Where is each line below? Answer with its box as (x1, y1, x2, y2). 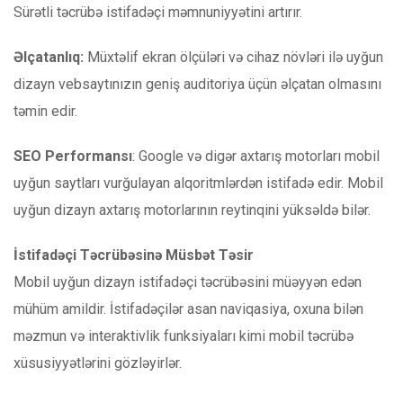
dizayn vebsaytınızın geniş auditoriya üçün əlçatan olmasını (13, 76, 381, 94)
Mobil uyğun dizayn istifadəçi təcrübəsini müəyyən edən (13, 273, 362, 291)
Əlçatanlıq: (13, 49, 84, 67)
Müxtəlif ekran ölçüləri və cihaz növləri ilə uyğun (84, 49, 383, 67)
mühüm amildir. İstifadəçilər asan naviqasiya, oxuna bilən (13, 300, 363, 318)
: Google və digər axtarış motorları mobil (132, 148, 380, 166)
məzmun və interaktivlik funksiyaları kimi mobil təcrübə (13, 327, 354, 345)
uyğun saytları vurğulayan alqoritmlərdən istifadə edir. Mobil (13, 175, 383, 193)
